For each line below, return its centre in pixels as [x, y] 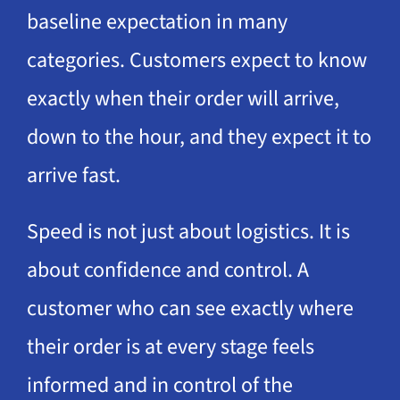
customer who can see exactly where [190, 308]
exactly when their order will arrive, [183, 98]
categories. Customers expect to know [196, 60]
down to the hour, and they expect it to [199, 137]
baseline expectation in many [157, 21]
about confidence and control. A [167, 270]
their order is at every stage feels [170, 346]
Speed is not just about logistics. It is [188, 231]
